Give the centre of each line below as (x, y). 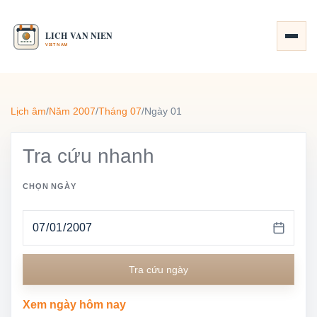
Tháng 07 (120, 111)
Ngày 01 (163, 111)
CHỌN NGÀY (50, 186)
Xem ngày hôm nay (74, 304)
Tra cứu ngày (158, 269)
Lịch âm (28, 111)
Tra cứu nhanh (88, 156)
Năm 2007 (72, 111)
